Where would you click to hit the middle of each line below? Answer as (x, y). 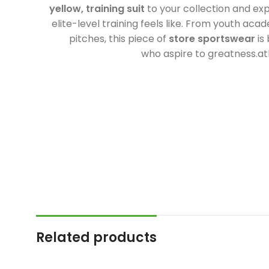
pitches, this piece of (119, 38)
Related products (96, 237)
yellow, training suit (97, 8)
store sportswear (212, 38)
